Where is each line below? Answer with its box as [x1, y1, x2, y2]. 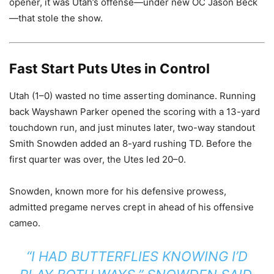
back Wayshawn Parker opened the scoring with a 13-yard [9, 105, 260, 117]
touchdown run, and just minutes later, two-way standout [9, 121, 255, 133]
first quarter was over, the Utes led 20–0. [9, 153, 186, 165]
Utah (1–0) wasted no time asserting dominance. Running [9, 89, 256, 102]
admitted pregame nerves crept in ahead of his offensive [9, 201, 254, 213]
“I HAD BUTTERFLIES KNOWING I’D [26, 248, 248, 264]
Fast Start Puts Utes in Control [9, 60, 210, 76]
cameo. [9, 217, 40, 229]
